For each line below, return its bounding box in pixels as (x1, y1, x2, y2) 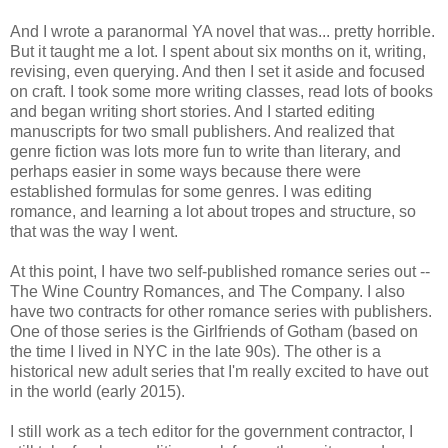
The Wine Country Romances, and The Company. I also (10, 282, 405, 300)
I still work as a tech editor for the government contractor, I (10, 422, 413, 440)
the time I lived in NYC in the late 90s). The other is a (10, 342, 381, 360)
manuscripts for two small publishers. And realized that (10, 122, 394, 140)
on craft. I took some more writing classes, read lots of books (10, 82, 433, 100)
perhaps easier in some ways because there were (10, 162, 361, 180)
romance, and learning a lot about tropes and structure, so (10, 202, 416, 220)
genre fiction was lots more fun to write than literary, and (10, 142, 401, 160)
